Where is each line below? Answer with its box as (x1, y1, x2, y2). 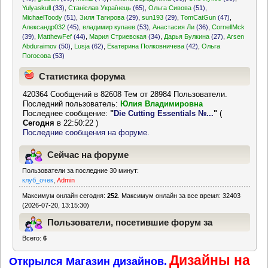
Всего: (22, 234, 44, 242)
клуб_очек (22, 176, 54, 184)
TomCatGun (181, 14, 217, 21)
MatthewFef (38, 33, 72, 40)
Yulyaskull (22, 4, 51, 11)
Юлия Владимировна (120, 99, 203, 109)
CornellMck (212, 23, 245, 31)
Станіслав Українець (68, 4, 132, 11)
